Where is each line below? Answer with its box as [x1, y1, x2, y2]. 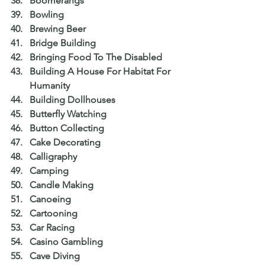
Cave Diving [30, 250, 85, 262]
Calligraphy [30, 151, 82, 163]
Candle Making [30, 179, 98, 191]
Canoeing [30, 193, 76, 205]
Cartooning [30, 208, 82, 219]
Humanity [30, 80, 75, 92]
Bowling [30, 9, 69, 21]
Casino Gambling [30, 236, 108, 248]
